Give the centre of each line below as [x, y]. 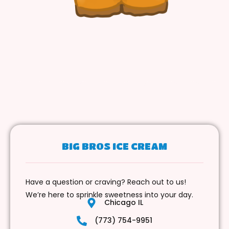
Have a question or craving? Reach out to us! [106, 182]
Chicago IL [123, 203]
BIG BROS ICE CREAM [114, 146]
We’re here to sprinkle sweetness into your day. [109, 195]
